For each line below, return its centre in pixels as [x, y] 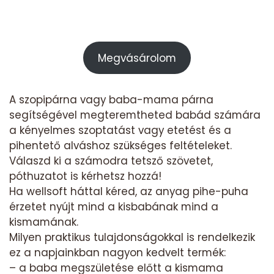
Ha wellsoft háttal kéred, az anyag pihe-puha [129, 191]
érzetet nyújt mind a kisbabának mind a [114, 206]
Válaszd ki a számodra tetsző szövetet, [111, 161]
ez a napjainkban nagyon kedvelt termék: [117, 252]
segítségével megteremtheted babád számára [135, 115]
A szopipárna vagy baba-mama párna [111, 99]
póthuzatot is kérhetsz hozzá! [85, 176]
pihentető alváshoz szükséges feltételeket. [120, 145]
